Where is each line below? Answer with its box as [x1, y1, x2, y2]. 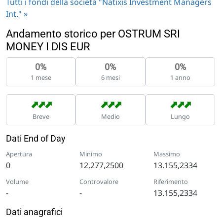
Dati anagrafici [6, 206, 63, 217]
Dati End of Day [6, 133, 66, 144]
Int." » [6, 8, 28, 19]
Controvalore [79, 177, 119, 186]
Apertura [6, 149, 32, 158]
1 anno [170, 73, 190, 82]
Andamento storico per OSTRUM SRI [6, 27, 180, 40]
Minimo [79, 149, 103, 158]
